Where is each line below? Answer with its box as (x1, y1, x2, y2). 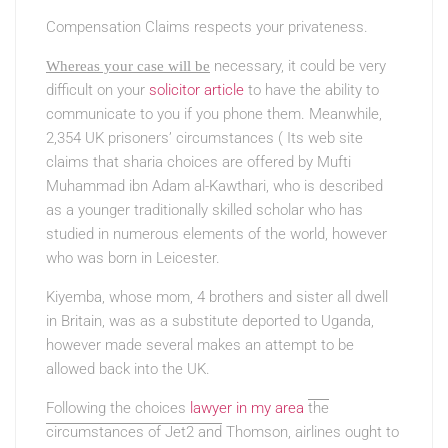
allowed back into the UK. (46, 360, 210, 378)
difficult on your (46, 81, 149, 99)
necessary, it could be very (210, 57, 386, 75)
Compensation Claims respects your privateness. (46, 18, 368, 36)
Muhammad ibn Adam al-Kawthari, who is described (46, 177, 383, 195)
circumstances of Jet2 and (46, 423, 222, 441)
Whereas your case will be (46, 58, 210, 74)
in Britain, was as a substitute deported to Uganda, (46, 312, 374, 330)
